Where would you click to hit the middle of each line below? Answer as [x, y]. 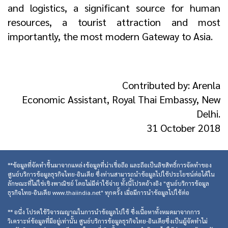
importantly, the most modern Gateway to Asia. [110, 36]
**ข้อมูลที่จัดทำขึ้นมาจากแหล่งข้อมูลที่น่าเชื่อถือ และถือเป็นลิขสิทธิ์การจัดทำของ [110, 165]
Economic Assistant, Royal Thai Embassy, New [121, 99]
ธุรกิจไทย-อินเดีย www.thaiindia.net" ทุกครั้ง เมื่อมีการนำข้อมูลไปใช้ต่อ [98, 193]
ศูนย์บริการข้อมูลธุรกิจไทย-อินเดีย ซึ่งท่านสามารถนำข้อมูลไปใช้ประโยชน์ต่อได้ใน [111, 174]
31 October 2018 [183, 128]
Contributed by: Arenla [171, 85]
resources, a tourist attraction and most [114, 22]
